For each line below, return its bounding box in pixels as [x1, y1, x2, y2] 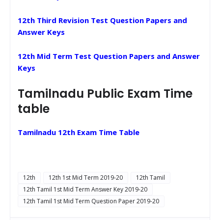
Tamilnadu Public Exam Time [18, 85, 192, 102]
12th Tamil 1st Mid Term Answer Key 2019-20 [23, 185, 147, 193]
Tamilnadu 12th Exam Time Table [18, 127, 139, 137]
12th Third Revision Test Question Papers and [18, 15, 187, 25]
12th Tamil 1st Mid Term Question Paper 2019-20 [23, 196, 159, 205]
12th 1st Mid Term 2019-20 [49, 173, 123, 182]
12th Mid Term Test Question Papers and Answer [18, 51, 200, 61]
